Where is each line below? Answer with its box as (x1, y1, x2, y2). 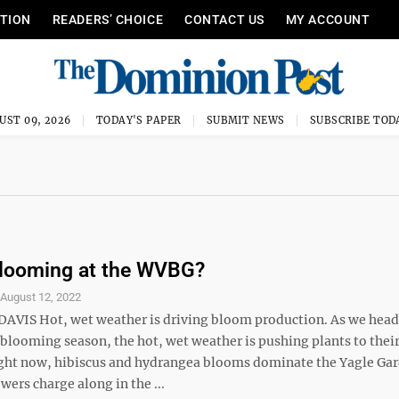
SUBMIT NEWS (206, 114, 285, 126)
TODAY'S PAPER (95, 114, 182, 126)
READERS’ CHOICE (52, 12, 164, 27)
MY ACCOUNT (285, 12, 370, 27)
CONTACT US (184, 12, 265, 27)
